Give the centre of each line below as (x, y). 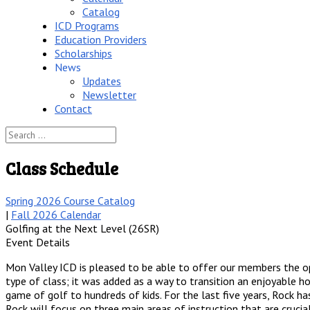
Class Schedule (62, 168)
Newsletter (109, 95)
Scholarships (83, 53)
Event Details (38, 242)
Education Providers (101, 39)
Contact (73, 109)
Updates (102, 81)
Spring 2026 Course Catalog (70, 200)
